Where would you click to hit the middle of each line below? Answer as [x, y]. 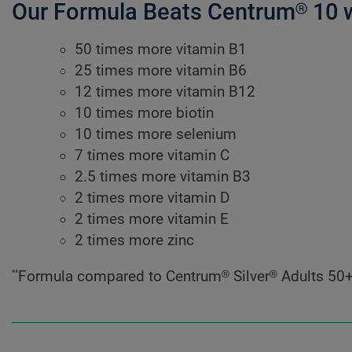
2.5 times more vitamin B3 [163, 177]
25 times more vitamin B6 [161, 71]
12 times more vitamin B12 [165, 92]
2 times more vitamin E [152, 220]
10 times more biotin [144, 114]
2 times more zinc [134, 241]
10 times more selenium [156, 135]
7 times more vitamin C [152, 156]
